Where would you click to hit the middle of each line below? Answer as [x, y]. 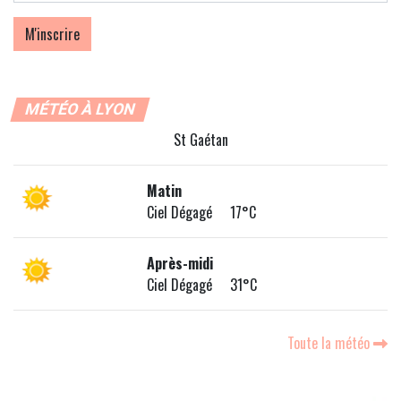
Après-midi [180, 263]
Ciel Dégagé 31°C [202, 284]
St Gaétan [200, 139]
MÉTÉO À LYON [80, 109]
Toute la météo [330, 342]
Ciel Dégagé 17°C [202, 212]
